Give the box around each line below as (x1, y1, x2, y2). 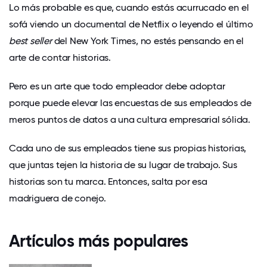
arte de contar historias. (9, 52, 111, 64)
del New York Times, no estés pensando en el (51, 35, 244, 47)
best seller (9, 35, 52, 47)
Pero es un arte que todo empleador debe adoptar (9, 80, 225, 92)
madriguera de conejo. (9, 193, 106, 204)
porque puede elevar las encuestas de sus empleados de (9, 97, 252, 109)
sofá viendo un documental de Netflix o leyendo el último (9, 18, 253, 30)
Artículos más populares (9, 231, 188, 252)
